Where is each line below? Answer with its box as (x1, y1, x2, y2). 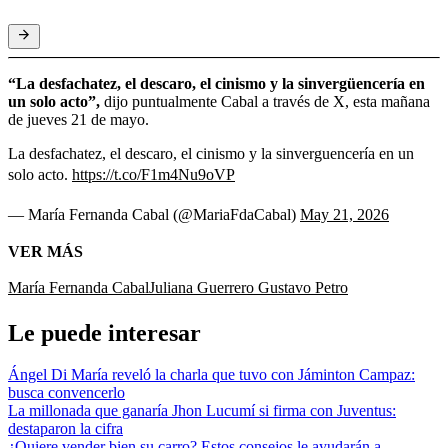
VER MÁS (8, 242, 83, 260)
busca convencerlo (8, 384, 125, 402)
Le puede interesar (8, 319, 201, 346)
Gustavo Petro (258, 278, 348, 296)
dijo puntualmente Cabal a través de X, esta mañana (104, 92, 430, 110)
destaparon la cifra (8, 420, 123, 438)
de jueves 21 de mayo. (8, 110, 149, 128)
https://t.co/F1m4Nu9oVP (72, 165, 235, 183)
